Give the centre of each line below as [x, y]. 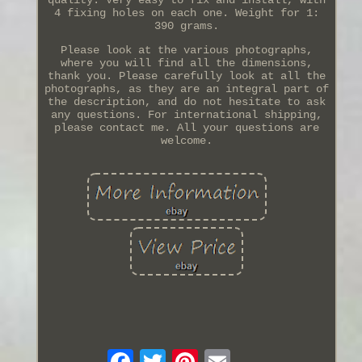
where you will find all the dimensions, [186, 63]
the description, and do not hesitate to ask [186, 101]
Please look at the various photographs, [186, 50]
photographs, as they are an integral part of [186, 88]
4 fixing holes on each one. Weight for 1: [186, 13]
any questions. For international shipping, [186, 114]
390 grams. [186, 25]
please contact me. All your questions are [186, 127]
